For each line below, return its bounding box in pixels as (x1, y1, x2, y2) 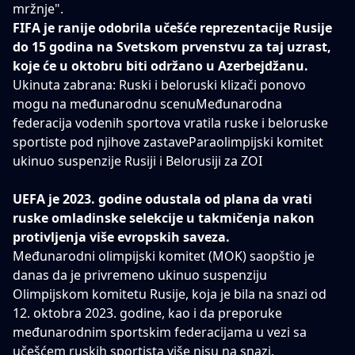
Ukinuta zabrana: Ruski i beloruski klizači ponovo (13, 76, 306, 94)
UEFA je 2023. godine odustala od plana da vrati (13, 190, 312, 208)
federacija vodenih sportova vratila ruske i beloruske (13, 114, 328, 132)
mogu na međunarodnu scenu (13, 95, 196, 113)
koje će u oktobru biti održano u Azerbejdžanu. (13, 57, 308, 75)
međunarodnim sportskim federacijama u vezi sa (13, 323, 307, 342)
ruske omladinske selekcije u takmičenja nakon (13, 209, 315, 227)
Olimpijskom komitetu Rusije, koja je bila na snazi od (13, 285, 326, 303)
